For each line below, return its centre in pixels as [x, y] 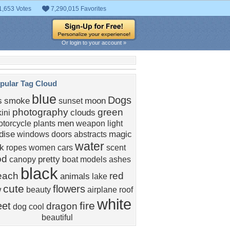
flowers [69, 189]
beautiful [57, 217]
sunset [71, 101]
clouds [83, 112]
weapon [90, 123]
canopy [23, 159]
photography [40, 112]
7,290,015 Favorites [79, 9]
